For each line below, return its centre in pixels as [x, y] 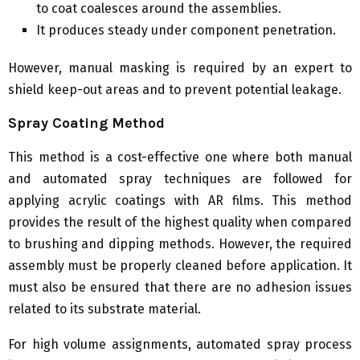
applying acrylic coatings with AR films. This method [180, 201]
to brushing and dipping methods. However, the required [180, 244]
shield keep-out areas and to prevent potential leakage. [175, 90]
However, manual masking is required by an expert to [180, 68]
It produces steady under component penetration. [186, 31]
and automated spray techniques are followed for [180, 179]
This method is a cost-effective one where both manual [180, 157]
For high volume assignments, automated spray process [180, 345]
